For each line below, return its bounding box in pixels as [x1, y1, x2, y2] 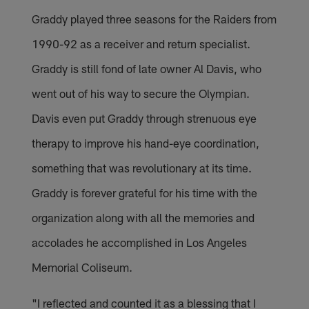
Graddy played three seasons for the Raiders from [32, 11, 277, 26]
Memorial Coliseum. [32, 259, 133, 274]
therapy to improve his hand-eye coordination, [32, 135, 260, 150]
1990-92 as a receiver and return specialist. [32, 36, 251, 50]
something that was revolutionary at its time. [32, 160, 252, 175]
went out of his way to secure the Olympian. [32, 86, 250, 100]
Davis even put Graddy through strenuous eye [32, 110, 257, 125]
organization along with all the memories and [32, 210, 255, 224]
